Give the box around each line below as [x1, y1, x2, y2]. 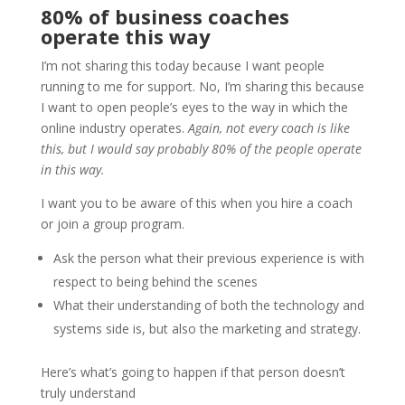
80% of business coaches [40, 3, 289, 30]
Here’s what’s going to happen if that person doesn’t [40, 363, 345, 381]
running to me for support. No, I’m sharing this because [40, 78, 364, 95]
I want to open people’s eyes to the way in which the [40, 99, 348, 116]
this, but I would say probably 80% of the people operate [40, 140, 362, 157]
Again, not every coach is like [187, 119, 350, 137]
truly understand [40, 384, 136, 401]
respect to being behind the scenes [52, 273, 258, 290]
